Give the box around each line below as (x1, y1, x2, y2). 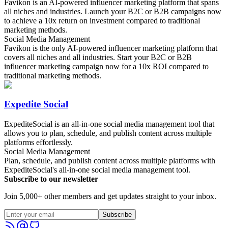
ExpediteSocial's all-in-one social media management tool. (4, 165, 190, 175)
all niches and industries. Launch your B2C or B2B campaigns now (4, 7, 221, 16)
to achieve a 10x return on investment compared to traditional (4, 16, 200, 25)
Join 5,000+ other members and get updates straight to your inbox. (4, 192, 216, 201)
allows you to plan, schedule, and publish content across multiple (4, 129, 212, 138)
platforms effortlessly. (4, 138, 73, 147)
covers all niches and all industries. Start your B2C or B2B (4, 52, 192, 62)
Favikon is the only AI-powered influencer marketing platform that (4, 43, 217, 52)
